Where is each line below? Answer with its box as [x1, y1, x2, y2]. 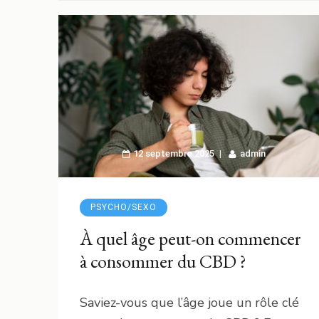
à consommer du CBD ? [80, 249, 246, 273]
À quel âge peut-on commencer [80, 226, 301, 251]
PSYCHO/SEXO [90, 202, 157, 212]
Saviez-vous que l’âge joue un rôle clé [80, 293, 299, 311]
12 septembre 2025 [133, 147, 214, 159]
